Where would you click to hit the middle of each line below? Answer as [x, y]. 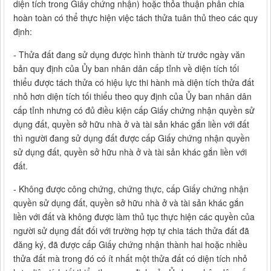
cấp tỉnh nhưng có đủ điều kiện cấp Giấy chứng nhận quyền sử [134, 110]
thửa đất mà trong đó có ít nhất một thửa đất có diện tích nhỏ [130, 259]
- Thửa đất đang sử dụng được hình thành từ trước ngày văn [129, 55]
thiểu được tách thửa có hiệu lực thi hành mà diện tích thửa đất [134, 83]
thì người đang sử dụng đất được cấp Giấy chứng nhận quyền [132, 138]
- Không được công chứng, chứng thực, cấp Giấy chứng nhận [131, 189]
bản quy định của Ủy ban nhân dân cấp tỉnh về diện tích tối [126, 69]
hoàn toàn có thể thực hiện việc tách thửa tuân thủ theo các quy [135, 18]
